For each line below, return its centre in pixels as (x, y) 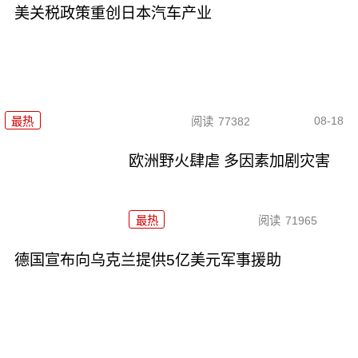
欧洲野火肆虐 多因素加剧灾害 (230, 161)
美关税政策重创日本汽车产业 (113, 13)
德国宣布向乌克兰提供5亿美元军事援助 (147, 261)
